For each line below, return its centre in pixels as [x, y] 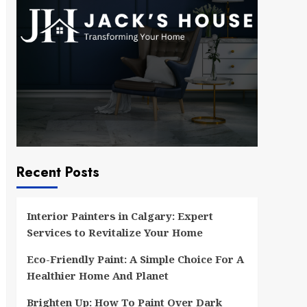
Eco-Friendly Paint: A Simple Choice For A [135, 259]
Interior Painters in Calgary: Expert [120, 216]
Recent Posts [58, 172]
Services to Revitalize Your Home [114, 232]
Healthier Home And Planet [97, 275]
